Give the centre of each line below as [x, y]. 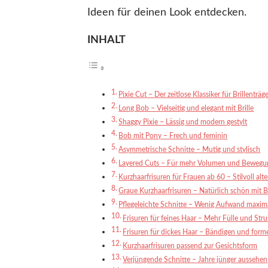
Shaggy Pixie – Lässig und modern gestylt [183, 122]
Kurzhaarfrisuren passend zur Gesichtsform [190, 246]
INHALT [106, 40]
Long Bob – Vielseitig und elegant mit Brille [186, 108]
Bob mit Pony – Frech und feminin [173, 136]
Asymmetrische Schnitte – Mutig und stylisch [190, 150]
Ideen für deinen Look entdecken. [167, 12]
